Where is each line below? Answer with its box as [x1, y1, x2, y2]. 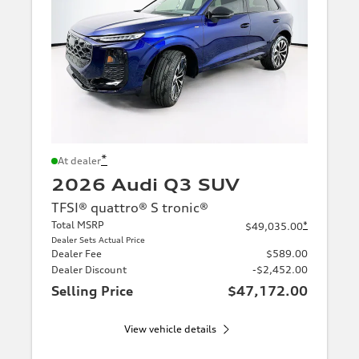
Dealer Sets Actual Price [51, 234, 145, 244]
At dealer [58, 154, 101, 167]
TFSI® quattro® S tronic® [51, 199, 208, 216]
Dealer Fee [51, 247, 102, 260]
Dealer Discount [51, 263, 127, 276]
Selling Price [51, 282, 133, 299]
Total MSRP [51, 218, 104, 231]
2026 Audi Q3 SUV [51, 174, 240, 195]
